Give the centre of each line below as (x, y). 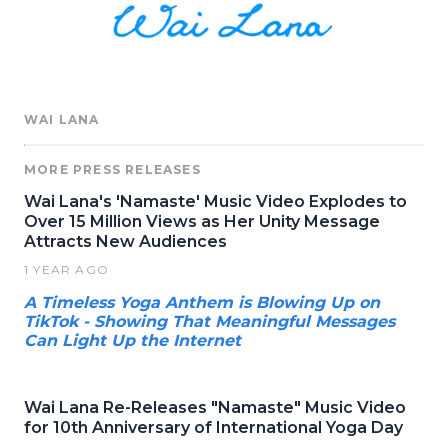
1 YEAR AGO (66, 270)
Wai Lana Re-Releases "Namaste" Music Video (215, 408)
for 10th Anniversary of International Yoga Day (213, 428)
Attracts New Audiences (125, 242)
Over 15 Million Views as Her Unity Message (202, 222)
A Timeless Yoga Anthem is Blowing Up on (202, 303)
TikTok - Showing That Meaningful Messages (209, 322)
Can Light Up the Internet (132, 341)
